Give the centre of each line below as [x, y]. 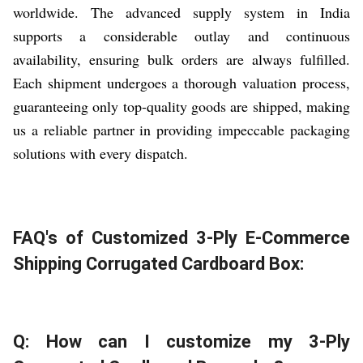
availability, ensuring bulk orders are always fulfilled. [181, 59]
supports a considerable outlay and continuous [181, 35]
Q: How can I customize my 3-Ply [181, 342]
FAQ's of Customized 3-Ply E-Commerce [181, 238]
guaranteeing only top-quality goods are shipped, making [181, 106]
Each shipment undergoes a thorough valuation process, [181, 82]
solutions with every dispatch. [100, 153]
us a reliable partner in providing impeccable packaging [181, 129]
